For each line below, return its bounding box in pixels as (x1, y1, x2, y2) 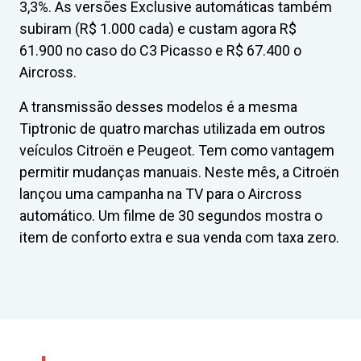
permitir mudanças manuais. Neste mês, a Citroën (19, 164, 339, 180)
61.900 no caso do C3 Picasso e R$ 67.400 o (19, 42, 301, 59)
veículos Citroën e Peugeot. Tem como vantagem (19, 142, 334, 159)
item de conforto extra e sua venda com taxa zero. (19, 229, 339, 246)
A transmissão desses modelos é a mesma (19, 98, 297, 115)
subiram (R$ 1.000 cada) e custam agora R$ (19, 20, 297, 37)
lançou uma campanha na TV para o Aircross (19, 185, 302, 202)
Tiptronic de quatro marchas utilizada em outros (19, 120, 326, 137)
